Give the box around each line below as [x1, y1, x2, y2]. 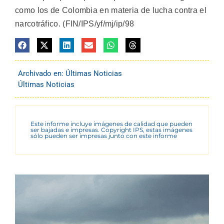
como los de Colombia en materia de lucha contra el [15, 6, 206, 15]
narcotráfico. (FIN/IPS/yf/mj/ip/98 [15, 19, 134, 28]
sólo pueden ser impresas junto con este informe [30, 131, 177, 139]
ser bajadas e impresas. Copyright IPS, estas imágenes [30, 125, 192, 133]
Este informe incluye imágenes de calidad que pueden [30, 119, 192, 127]
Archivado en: [18, 68, 65, 78]
